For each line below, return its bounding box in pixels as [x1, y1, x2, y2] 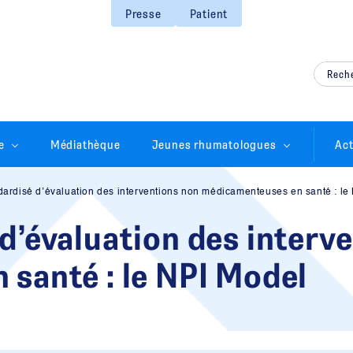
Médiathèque [50, 136, 121, 152]
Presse [124, 5, 162, 21]
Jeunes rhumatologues [151, 136, 277, 152]
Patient [189, 5, 229, 21]
